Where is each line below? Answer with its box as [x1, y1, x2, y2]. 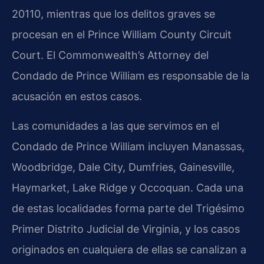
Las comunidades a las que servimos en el [12, 119, 219, 132]
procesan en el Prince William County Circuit [12, 28, 232, 41]
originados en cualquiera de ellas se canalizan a [12, 243, 246, 256]
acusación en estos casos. [12, 90, 142, 103]
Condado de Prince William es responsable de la [12, 69, 249, 82]
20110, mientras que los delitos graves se [12, 7, 215, 20]
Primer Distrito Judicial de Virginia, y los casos [12, 222, 240, 235]
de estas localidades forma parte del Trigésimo [12, 202, 245, 214]
